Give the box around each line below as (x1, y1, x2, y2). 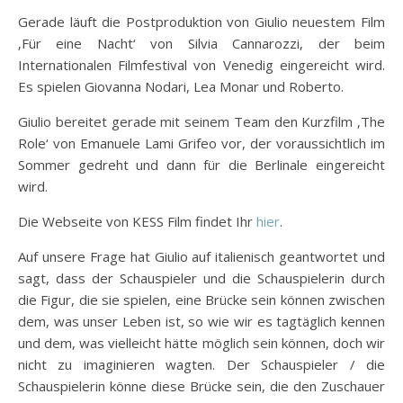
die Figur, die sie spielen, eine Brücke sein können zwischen (18, 290, 385, 309)
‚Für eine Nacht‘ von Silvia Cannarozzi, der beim (18, 33, 385, 52)
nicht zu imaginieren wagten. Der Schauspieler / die (18, 354, 385, 373)
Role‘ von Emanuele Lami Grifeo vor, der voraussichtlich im (18, 133, 385, 152)
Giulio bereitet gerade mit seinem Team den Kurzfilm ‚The (18, 112, 385, 130)
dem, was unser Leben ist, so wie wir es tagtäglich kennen (18, 311, 385, 330)
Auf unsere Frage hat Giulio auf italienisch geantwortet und (18, 246, 385, 265)
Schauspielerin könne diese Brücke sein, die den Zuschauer (18, 376, 385, 395)
